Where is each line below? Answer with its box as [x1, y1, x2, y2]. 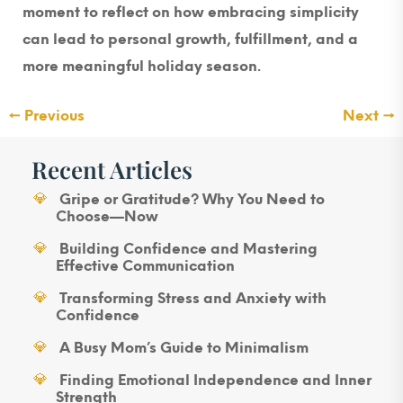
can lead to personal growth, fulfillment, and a [22, 31, 358, 48]
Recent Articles [31, 153, 193, 185]
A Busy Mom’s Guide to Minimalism [58, 340, 309, 356]
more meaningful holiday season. [22, 58, 261, 75]
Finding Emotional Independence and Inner [58, 372, 372, 389]
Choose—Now [56, 209, 159, 225]
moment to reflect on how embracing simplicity [22, 4, 359, 21]
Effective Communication [56, 258, 236, 274]
